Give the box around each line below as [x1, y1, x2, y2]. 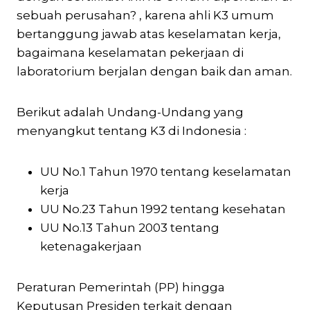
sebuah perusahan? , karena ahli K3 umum [17, 8, 274, 22]
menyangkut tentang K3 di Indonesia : [17, 123, 246, 138]
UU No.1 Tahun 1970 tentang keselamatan [40, 164, 291, 179]
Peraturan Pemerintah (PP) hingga [17, 280, 225, 294]
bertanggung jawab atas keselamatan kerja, [17, 26, 281, 41]
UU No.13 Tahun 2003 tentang [40, 220, 219, 235]
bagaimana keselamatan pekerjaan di [17, 45, 244, 60]
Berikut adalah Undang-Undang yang [17, 104, 244, 119]
